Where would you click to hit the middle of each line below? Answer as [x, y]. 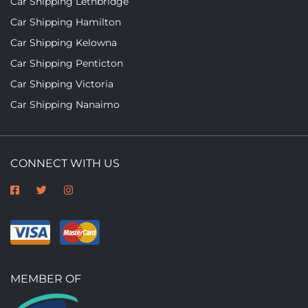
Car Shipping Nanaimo [65, 104]
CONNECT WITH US [65, 163]
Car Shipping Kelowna [64, 42]
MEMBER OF [46, 278]
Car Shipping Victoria [62, 84]
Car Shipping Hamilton [66, 22]
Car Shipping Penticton [67, 63]
